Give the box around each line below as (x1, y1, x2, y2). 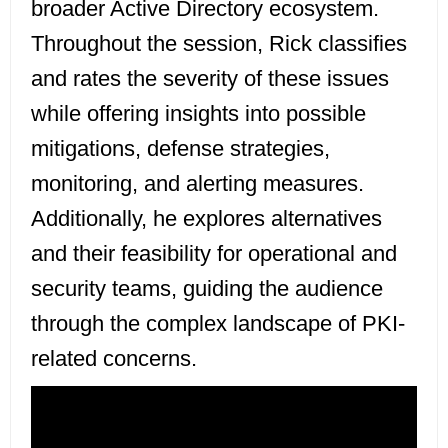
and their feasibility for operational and (31, 241, 397, 266)
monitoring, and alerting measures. (31, 171, 364, 196)
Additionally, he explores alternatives (31, 206, 382, 231)
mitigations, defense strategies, (31, 136, 330, 161)
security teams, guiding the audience (31, 276, 383, 301)
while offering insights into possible (31, 101, 366, 126)
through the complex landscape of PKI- (31, 311, 405, 336)
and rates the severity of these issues (31, 66, 389, 91)
